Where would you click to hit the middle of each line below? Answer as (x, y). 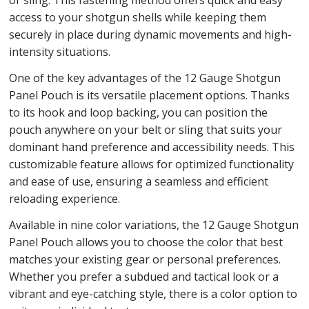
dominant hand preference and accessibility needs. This (151, 147)
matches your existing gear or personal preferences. (144, 260)
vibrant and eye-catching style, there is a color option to (153, 294)
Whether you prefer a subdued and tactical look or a (143, 277)
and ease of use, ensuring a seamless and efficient (138, 182)
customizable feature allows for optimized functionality (151, 165)
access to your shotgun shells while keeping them (137, 18)
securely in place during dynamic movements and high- (150, 35)
